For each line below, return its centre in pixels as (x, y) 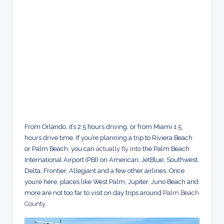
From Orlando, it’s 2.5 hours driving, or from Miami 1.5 (103, 126)
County (35, 203)
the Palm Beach (165, 148)
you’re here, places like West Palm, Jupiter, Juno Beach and (111, 181)
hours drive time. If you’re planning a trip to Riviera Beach (108, 137)
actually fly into (118, 148)
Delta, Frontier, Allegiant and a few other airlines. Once (104, 170)
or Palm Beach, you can (60, 148)
